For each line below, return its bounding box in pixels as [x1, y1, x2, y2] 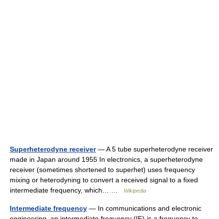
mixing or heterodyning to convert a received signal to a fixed [10, 175, 198, 184]
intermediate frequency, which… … [10, 186, 124, 194]
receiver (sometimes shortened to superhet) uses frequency [10, 165, 195, 174]
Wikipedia [124, 187, 146, 194]
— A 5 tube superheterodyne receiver [96, 145, 213, 153]
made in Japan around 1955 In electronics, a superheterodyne [10, 155, 203, 163]
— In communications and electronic [87, 204, 201, 212]
